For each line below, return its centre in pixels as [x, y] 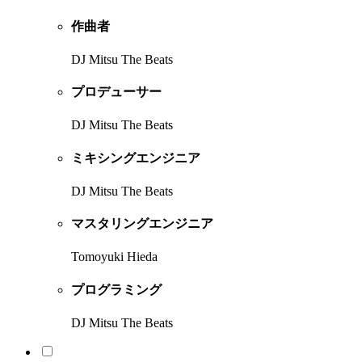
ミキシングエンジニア [136, 158]
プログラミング [116, 289]
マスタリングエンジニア [142, 224]
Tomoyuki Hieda [114, 257]
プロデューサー [116, 92]
